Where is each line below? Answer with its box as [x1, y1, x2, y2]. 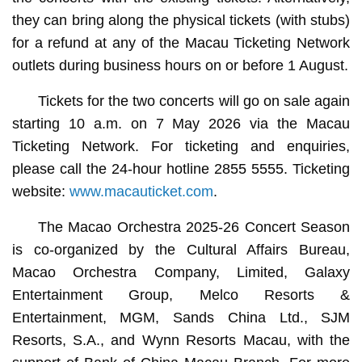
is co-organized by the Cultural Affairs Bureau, [11, 242, 351, 259]
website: [11, 183, 69, 200]
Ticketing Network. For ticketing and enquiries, [11, 138, 351, 155]
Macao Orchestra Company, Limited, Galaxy [11, 264, 351, 281]
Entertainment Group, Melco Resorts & [11, 287, 351, 304]
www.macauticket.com [69, 183, 213, 200]
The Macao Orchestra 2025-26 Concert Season [37, 219, 351, 236]
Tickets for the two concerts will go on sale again [37, 93, 351, 110]
